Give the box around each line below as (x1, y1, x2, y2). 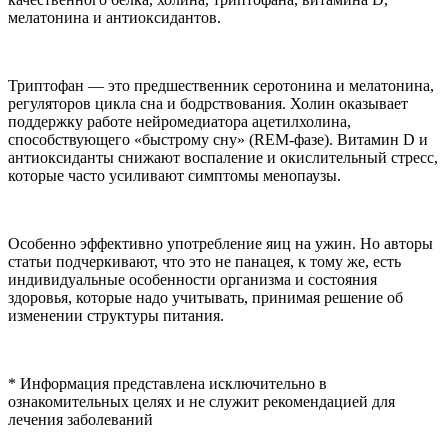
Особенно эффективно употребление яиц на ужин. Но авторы (8, 234, 433, 252)
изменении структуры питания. (8, 306, 224, 324)
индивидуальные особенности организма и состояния (8, 270, 377, 288)
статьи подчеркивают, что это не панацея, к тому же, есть (8, 252, 401, 270)
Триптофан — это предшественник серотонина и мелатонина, (8, 76, 434, 94)
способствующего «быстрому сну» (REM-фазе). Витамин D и (8, 130, 428, 148)
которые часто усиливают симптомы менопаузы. (8, 166, 341, 184)
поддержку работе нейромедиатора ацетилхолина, (8, 112, 351, 130)
